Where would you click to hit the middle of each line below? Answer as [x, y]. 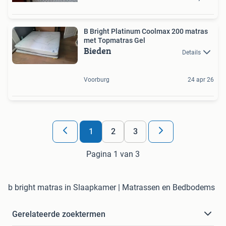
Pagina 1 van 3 [113, 154]
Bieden [98, 51]
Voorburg [97, 79]
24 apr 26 [201, 79]
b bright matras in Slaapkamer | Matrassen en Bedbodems [111, 187]
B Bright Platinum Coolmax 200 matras [146, 32]
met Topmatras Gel [115, 41]
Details [191, 52]
